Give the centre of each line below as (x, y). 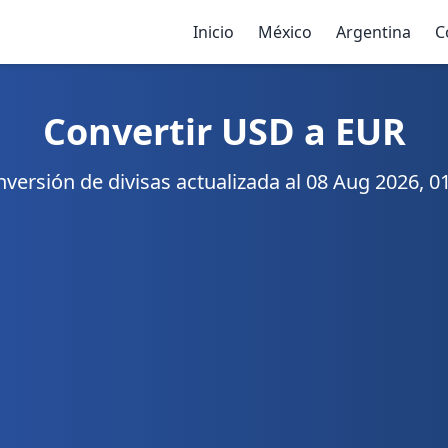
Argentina (373, 32)
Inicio (213, 32)
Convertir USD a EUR (224, 131)
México (285, 32)
